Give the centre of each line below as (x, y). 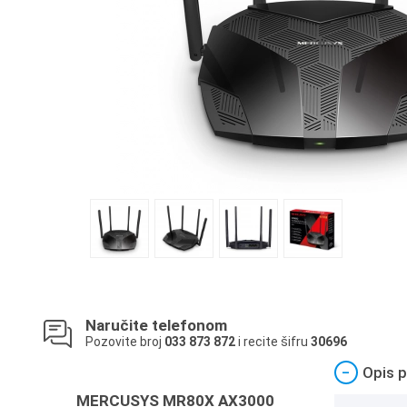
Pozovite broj (125, 342)
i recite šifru (273, 342)
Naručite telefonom (156, 325)
